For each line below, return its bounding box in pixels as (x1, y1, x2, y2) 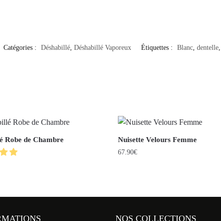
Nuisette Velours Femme (117, 135, 197, 144)
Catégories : (3, 43, 38, 51)
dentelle (197, 43, 219, 51)
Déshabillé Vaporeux (74, 43, 131, 51)
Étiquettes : (141, 43, 175, 51)
